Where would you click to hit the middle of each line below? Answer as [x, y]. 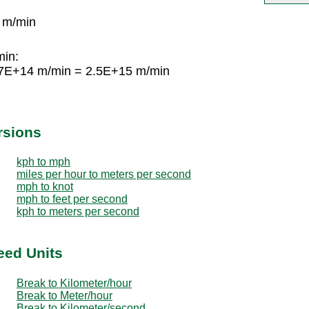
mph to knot [45, 186]
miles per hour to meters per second [104, 174]
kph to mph [43, 161]
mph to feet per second [72, 199]
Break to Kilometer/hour [74, 283]
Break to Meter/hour [64, 295]
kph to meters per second [78, 211]
